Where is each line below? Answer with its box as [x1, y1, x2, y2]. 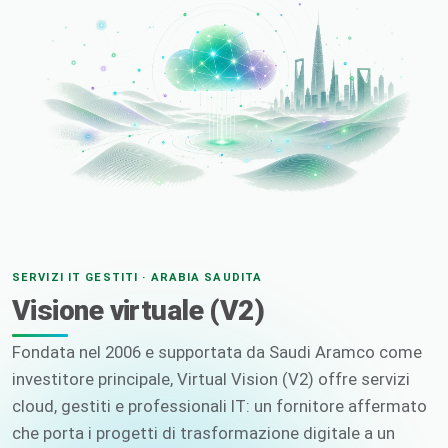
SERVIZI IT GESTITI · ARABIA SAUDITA [12, 271, 263, 285]
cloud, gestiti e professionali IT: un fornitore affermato [12, 396, 427, 417]
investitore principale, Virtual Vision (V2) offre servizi [12, 369, 410, 390]
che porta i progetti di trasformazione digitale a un [12, 423, 395, 444]
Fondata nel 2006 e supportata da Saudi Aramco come [12, 342, 422, 363]
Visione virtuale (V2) [12, 294, 265, 328]
